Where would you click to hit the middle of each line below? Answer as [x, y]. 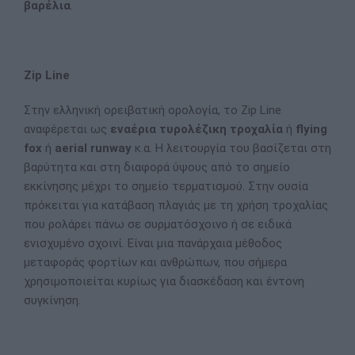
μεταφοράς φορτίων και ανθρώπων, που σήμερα [155, 262]
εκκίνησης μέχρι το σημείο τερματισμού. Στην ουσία [166, 186]
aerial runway [93, 148]
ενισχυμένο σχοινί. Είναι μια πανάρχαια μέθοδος [153, 243]
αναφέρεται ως [67, 129]
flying [311, 129]
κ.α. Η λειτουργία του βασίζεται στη [231, 148]
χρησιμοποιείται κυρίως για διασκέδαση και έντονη [164, 281]
